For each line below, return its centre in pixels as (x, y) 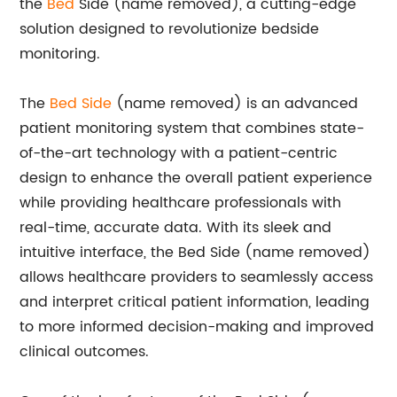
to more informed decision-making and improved (197, 327)
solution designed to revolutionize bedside (170, 29)
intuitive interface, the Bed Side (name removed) (195, 253)
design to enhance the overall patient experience (196, 178)
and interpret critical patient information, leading (195, 302)
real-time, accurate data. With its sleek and (176, 228)
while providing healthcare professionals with (181, 203)
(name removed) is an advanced (235, 104)
